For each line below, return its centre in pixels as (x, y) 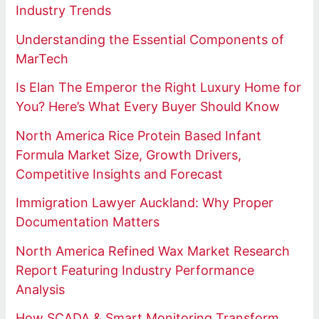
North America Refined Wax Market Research (153, 251)
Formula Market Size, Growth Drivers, (129, 155)
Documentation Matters (88, 222)
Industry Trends (64, 11)
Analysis (41, 289)
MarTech (42, 58)
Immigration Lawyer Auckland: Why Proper (145, 203)
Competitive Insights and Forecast (120, 174)
